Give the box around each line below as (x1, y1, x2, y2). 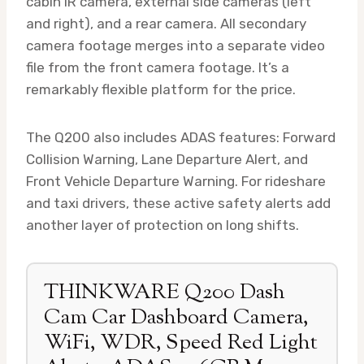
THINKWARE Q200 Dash (44, 277, 285, 308)
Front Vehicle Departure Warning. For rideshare (26, 172, 326, 189)
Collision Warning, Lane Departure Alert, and (26, 150, 308, 167)
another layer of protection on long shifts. (26, 216, 299, 233)
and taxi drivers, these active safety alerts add (26, 194, 331, 211)
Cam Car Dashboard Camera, (44, 302, 308, 333)
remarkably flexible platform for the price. (26, 80, 296, 97)
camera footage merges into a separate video (26, 37, 325, 54)
